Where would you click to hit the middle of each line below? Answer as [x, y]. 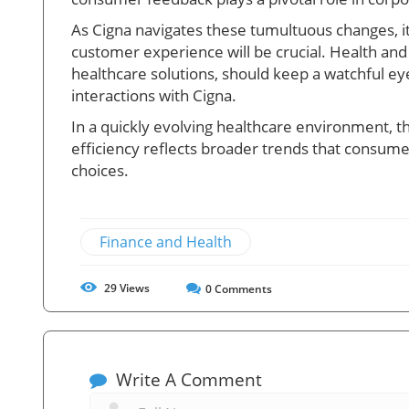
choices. [100, 170]
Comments [242, 288]
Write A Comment [187, 379]
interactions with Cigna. [154, 95]
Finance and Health [166, 241]
